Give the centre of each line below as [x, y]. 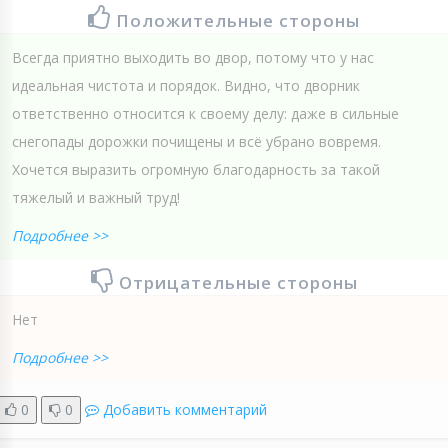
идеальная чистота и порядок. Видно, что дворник [186, 85]
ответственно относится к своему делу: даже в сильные [205, 113]
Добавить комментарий [185, 409]
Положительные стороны [238, 20]
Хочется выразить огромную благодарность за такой [196, 169]
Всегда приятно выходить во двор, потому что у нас [193, 57]
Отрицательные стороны [238, 282]
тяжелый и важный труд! [96, 197]
